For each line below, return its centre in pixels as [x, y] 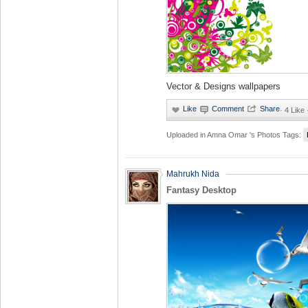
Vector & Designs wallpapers [223, 86]
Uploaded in [187, 135]
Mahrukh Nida [193, 174]
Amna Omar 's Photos [245, 135]
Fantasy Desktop [201, 190]
